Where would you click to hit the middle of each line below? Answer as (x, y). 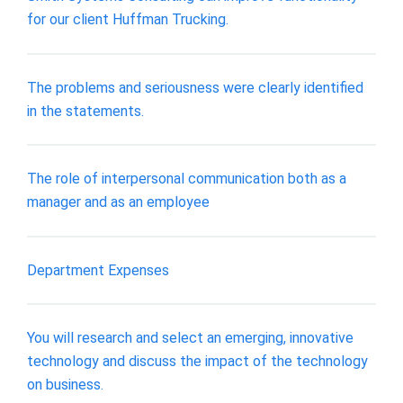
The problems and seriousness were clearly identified (195, 87)
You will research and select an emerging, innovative (190, 338)
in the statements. (85, 111)
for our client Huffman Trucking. (128, 19)
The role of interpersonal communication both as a (187, 179)
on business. (65, 385)
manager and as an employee (118, 202)
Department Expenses (98, 270)
